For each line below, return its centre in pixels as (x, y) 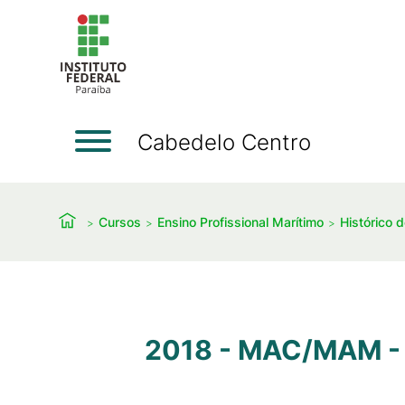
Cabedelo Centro (224, 142)
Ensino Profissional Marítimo (240, 221)
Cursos (120, 221)
